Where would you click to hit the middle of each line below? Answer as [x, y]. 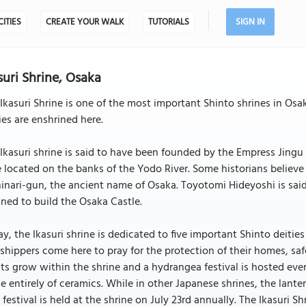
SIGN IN [250, 22]
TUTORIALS [168, 22]
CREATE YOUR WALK [84, 22]
